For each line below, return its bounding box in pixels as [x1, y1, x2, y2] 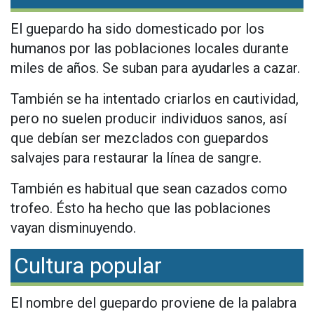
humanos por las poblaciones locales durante [11, 40, 289, 57]
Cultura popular [14, 252, 162, 280]
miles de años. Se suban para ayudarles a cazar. [11, 60, 300, 77]
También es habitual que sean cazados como [11, 180, 287, 198]
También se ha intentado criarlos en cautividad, [11, 90, 299, 108]
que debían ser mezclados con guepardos [11, 130, 268, 147]
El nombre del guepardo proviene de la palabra [11, 294, 296, 312]
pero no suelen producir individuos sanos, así [11, 110, 287, 128]
